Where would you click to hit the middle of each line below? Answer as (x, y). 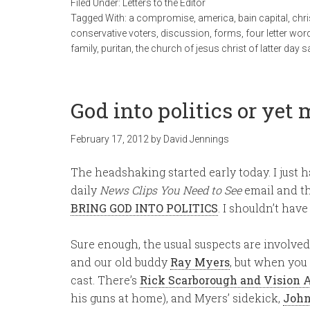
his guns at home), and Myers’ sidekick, (177, 298)
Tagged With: (100, 18)
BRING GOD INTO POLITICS (144, 208)
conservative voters (113, 33)
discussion (185, 33)
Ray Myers (200, 262)
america (216, 18)
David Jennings (196, 139)
